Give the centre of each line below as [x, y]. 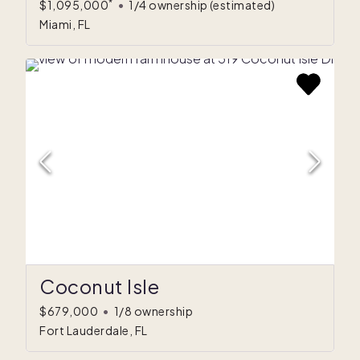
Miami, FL [65, 25]
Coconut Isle [99, 286]
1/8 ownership [153, 311]
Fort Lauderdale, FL [94, 331]
